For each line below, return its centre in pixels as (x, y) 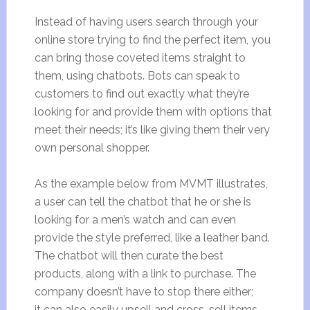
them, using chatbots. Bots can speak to (137, 76)
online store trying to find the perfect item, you (152, 40)
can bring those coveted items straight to (140, 58)
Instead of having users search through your (146, 22)
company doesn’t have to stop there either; (144, 292)
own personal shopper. (92, 148)
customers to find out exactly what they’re (142, 94)
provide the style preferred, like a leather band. (152, 238)
